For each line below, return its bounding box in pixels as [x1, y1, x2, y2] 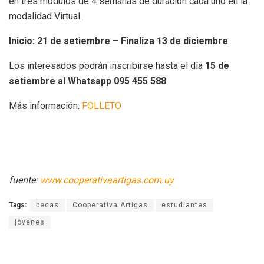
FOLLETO [82, 100, 121, 112]
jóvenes [15, 218, 45, 227]
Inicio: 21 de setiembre [9, 35, 110, 47]
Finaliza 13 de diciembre [121, 35, 228, 47]
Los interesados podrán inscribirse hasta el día [9, 60, 205, 72]
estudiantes [161, 201, 207, 210]
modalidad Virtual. [9, 11, 82, 22]
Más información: [9, 100, 82, 112]
